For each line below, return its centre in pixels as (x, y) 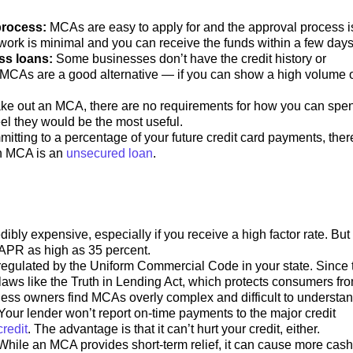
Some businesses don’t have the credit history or (191, 58)
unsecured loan (110, 153)
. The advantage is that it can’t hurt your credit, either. (174, 329)
